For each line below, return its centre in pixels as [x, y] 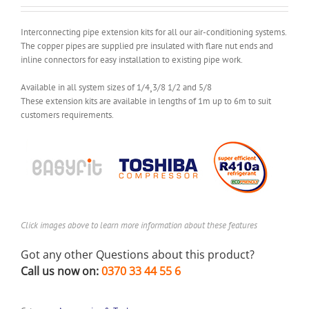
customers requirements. [67, 115]
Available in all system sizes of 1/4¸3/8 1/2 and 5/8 [116, 88]
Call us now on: [60, 271]
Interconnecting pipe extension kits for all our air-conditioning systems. [154, 32]
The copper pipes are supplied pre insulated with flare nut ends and [147, 46]
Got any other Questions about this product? [138, 255]
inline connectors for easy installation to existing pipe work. [132, 60]
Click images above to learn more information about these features [139, 226]
